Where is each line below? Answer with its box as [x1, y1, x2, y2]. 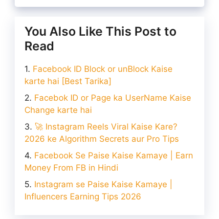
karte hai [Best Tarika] [24, 76, 111, 87]
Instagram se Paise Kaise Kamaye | [34, 179, 173, 190]
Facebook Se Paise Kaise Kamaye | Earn [34, 151, 193, 161]
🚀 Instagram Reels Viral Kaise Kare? [35, 122, 177, 132]
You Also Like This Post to [24, 24, 176, 39]
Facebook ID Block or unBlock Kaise [33, 64, 173, 74]
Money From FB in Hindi [24, 163, 118, 173]
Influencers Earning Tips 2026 [24, 192, 141, 202]
